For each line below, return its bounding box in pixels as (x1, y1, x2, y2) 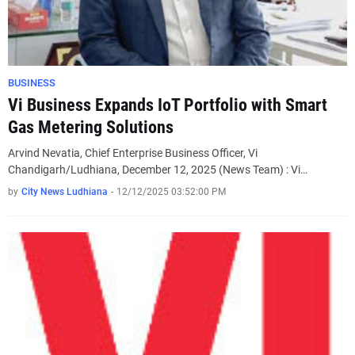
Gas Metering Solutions (8, 117, 174, 137)
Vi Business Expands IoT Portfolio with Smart (8, 95, 327, 115)
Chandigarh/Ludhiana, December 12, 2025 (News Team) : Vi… (8, 163, 307, 176)
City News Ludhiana (21, 186, 108, 197)
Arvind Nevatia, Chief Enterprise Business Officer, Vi (8, 147, 258, 159)
